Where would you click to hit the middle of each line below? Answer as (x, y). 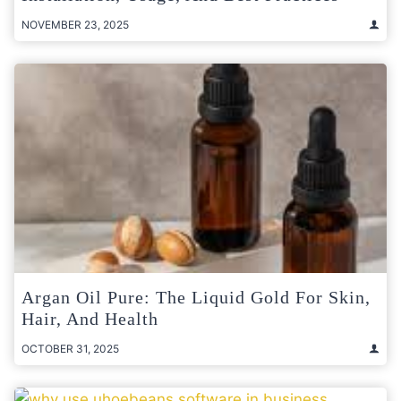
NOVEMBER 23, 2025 (75, 24)
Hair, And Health (90, 318)
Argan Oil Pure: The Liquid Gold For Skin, (196, 297)
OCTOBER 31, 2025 (70, 348)
